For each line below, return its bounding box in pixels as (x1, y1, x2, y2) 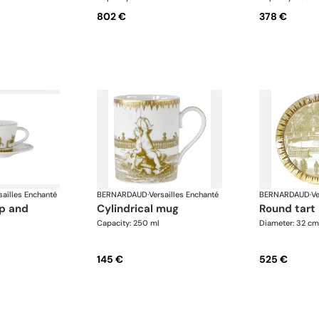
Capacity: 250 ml (97, 218, 160, 229)
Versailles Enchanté (149, 189, 219, 200)
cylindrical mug (105, 202, 179, 216)
